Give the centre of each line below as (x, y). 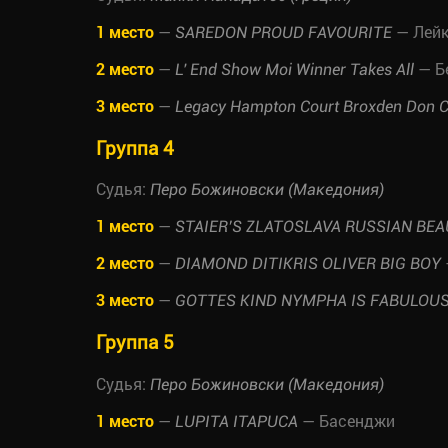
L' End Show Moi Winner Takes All (296, 69)
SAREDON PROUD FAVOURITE (283, 32)
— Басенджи (346, 420)
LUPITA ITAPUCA (236, 421)
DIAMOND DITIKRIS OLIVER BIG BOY (308, 264)
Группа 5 (135, 342)
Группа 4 (135, 147)
